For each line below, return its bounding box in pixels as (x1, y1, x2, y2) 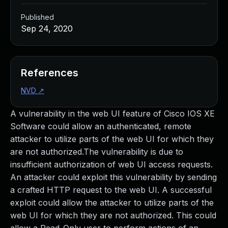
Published (21, 13, 54, 21)
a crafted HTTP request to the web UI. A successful (10, 185, 212, 195)
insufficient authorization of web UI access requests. (10, 159, 213, 169)
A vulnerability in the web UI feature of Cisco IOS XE (10, 108, 215, 119)
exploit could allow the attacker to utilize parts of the (10, 197, 214, 208)
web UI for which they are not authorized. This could (10, 210, 216, 220)
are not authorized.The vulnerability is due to (10, 147, 183, 157)
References (21, 67, 78, 79)
